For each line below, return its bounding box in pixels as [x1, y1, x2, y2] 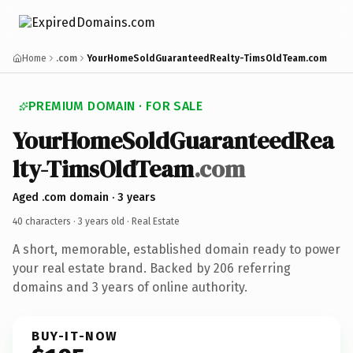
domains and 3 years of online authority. [13, 279, 247, 295]
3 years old [78, 215, 124, 227]
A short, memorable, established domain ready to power [13, 241, 340, 257]
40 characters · [13, 215, 78, 227]
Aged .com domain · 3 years [13, 190, 155, 204]
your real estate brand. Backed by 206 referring [13, 260, 291, 276]
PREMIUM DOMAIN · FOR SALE [28, 98, 203, 113]
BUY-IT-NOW [32, 328, 118, 344]
